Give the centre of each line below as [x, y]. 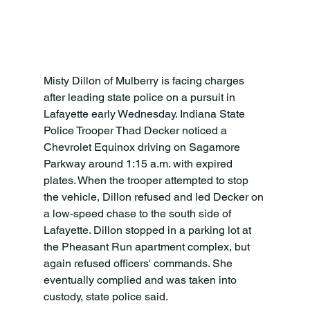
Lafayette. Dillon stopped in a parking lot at [148, 230]
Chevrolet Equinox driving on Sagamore [143, 147]
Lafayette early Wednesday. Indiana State [145, 113]
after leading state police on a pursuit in [140, 97]
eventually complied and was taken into [141, 280]
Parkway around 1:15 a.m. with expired [139, 163]
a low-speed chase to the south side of [138, 213]
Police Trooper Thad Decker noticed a [136, 130]
